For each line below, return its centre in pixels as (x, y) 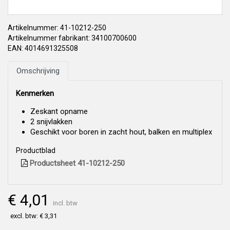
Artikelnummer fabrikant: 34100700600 (72, 38)
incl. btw (65, 203)
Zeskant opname (59, 112)
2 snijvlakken (51, 122)
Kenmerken (35, 94)
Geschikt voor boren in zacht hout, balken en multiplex (121, 132)
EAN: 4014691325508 (43, 49)
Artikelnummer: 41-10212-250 (57, 28)
